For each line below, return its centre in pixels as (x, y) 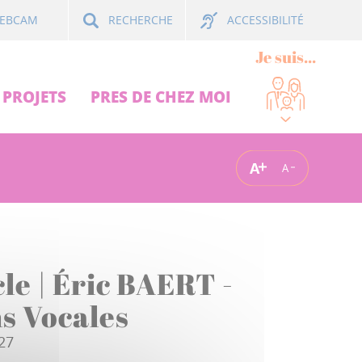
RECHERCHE (141, 20)
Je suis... (286, 57)
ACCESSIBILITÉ (265, 20)
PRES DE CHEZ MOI (161, 97)
